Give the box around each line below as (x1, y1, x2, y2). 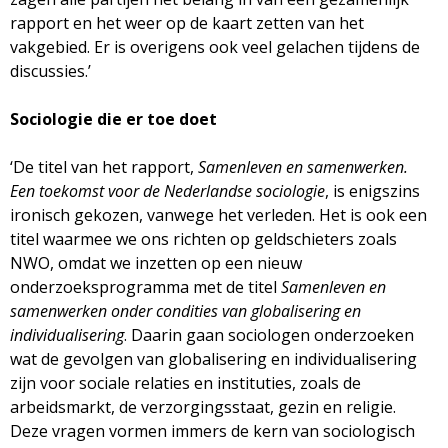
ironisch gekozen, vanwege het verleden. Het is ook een (10, 203, 427, 226)
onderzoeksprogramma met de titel (10, 275, 281, 298)
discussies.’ (10, 59, 91, 82)
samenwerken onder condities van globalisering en (10, 299, 361, 322)
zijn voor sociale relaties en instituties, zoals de (10, 371, 361, 394)
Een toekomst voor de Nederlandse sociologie (10, 179, 325, 202)
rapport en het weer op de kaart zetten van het (10, 11, 364, 34)
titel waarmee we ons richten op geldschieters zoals (10, 227, 397, 250)
